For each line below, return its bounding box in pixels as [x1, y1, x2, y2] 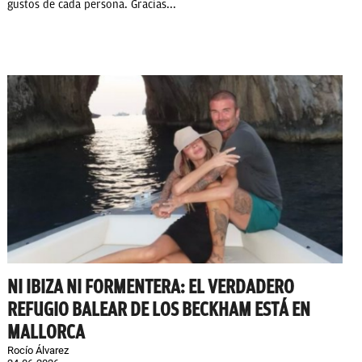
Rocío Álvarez [7, 344, 69, 357]
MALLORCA [7, 321, 85, 344]
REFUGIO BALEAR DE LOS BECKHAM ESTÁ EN [7, 298, 310, 322]
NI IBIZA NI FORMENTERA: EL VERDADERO [7, 276, 294, 299]
